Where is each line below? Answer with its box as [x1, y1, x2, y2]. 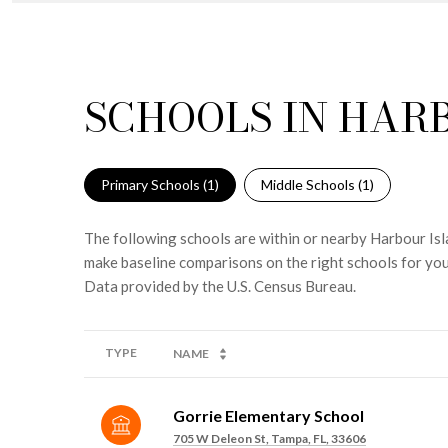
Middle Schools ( [261, 175, 362, 193]
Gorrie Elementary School [173, 405, 364, 425]
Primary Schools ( [101, 175, 207, 193]
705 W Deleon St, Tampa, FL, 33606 [173, 430, 366, 446]
